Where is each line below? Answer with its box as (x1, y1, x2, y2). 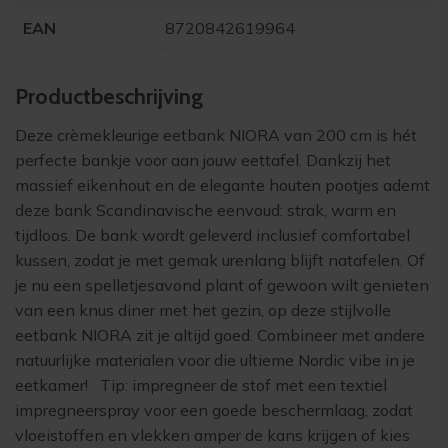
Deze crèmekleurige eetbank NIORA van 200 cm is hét (15, 125, 417, 146)
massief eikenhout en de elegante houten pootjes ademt (15, 175, 430, 196)
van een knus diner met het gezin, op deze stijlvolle (15, 300, 391, 321)
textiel (340, 375, 387, 396)
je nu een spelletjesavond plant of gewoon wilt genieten (15, 275, 429, 296)
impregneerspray (15, 400, 140, 421)
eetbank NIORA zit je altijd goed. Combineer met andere (15, 325, 425, 346)
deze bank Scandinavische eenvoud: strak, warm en (15, 200, 396, 221)
